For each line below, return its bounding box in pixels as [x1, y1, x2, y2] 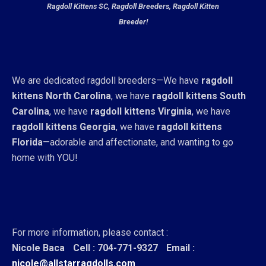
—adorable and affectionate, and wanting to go [43, 137, 233, 148]
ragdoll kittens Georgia [12, 121, 116, 133]
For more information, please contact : [12, 227, 168, 239]
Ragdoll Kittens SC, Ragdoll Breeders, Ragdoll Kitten [47, 2, 219, 11]
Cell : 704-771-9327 [73, 242, 158, 254]
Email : [166, 242, 195, 254]
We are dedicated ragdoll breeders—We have [12, 75, 201, 87]
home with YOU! [12, 152, 78, 164]
